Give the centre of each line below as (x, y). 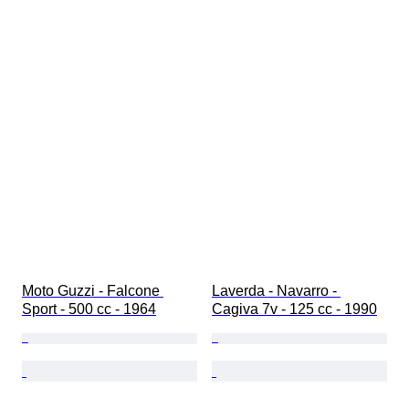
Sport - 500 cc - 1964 (89, 309)
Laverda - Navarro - (276, 291)
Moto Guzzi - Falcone (93, 291)
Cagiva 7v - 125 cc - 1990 (294, 309)
